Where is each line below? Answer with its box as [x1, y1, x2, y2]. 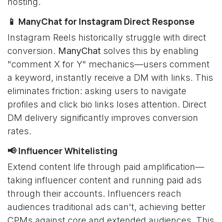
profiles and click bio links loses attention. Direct [7, 99, 207, 110]
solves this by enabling [101, 46, 199, 56]
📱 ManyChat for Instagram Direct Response [7, 15, 195, 27]
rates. [7, 126, 31, 136]
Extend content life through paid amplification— [7, 162, 204, 172]
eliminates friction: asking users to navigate [7, 86, 186, 96]
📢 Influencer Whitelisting [7, 145, 117, 157]
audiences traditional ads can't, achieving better [7, 202, 206, 212]
